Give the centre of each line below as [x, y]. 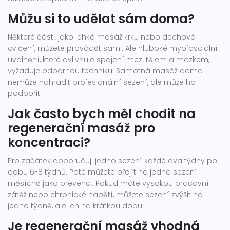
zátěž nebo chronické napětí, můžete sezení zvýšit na [105, 195]
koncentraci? [49, 143]
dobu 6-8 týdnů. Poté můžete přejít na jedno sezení [102, 172]
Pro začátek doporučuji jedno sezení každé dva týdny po [112, 161]
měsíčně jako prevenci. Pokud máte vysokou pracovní [108, 184]
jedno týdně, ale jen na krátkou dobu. [76, 206]
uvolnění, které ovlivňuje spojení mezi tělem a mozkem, [109, 60]
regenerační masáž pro [81, 128]
